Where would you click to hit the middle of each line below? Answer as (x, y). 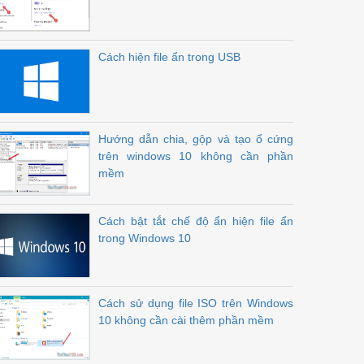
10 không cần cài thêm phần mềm (186, 320)
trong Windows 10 (145, 238)
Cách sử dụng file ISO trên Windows (196, 303)
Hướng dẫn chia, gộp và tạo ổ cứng (196, 139)
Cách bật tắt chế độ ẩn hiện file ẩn (196, 221)
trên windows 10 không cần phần (196, 156)
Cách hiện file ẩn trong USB (169, 57)
